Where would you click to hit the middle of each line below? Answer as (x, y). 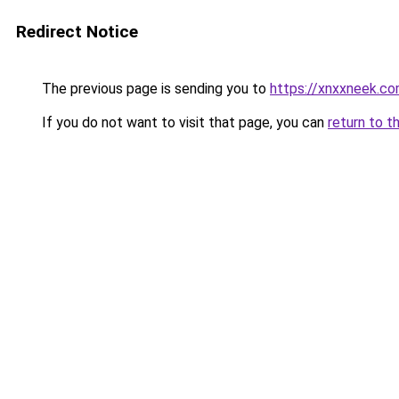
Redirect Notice (77, 32)
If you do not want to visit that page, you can (183, 122)
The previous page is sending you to (154, 89)
